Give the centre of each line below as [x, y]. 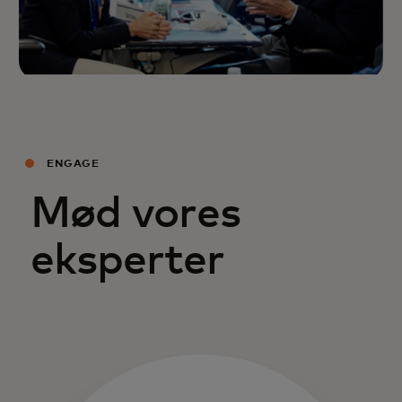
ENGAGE [71, 164]
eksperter [128, 261]
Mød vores [136, 214]
